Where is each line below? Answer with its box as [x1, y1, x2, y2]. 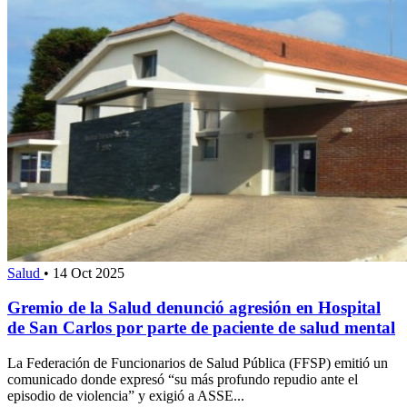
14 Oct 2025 [53, 264, 124, 281]
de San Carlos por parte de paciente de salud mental [7, 318, 395, 338]
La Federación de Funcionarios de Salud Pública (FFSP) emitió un [7, 355, 388, 372]
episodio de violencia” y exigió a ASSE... [7, 388, 244, 404]
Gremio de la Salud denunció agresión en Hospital [7, 298, 381, 318]
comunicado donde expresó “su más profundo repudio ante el [7, 372, 358, 388]
